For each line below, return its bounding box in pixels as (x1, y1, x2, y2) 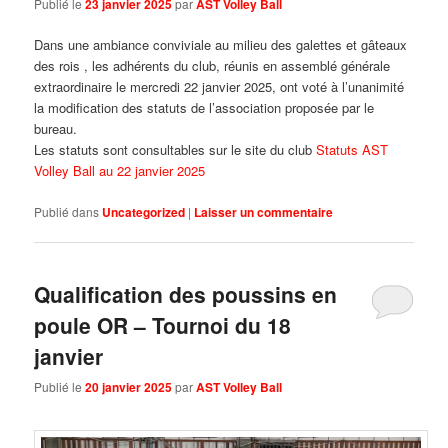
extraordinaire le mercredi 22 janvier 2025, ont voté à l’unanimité (34, 77, 405, 97)
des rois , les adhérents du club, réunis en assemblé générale (34, 56, 391, 76)
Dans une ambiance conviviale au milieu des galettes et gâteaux (34, 35, 408, 55)
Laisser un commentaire (194, 202, 334, 221)
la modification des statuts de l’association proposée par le (34, 98, 375, 118)
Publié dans (34, 202, 100, 220)
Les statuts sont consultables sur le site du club (34, 140, 317, 160)
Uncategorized (102, 202, 186, 221)
